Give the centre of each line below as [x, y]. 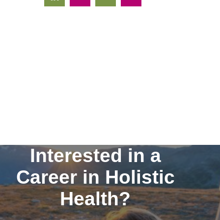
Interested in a [95, 156]
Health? [95, 199]
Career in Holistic [95, 177]
